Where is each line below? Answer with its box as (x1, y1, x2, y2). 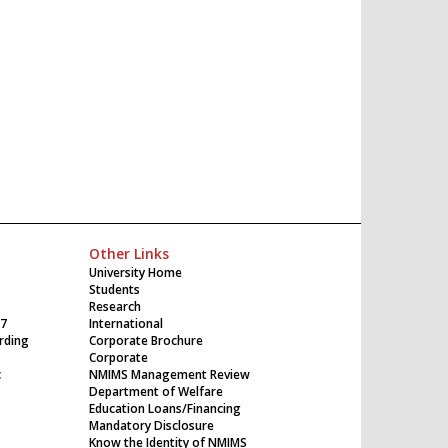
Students (88, 280, 140, 298)
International (88, 314, 163, 332)
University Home (88, 263, 182, 281)
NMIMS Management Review (88, 365, 250, 383)
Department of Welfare (88, 382, 223, 400)
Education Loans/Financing (88, 399, 241, 417)
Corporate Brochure (88, 331, 203, 349)
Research (88, 297, 141, 315)
